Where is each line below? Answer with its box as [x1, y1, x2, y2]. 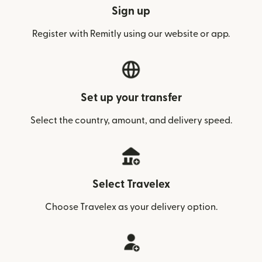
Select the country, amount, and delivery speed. [30, 116, 232, 126]
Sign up [112, 6, 150, 18]
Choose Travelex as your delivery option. [44, 202, 218, 212]
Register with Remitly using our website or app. [32, 29, 230, 39]
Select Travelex [92, 179, 170, 191]
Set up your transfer [80, 92, 182, 104]
